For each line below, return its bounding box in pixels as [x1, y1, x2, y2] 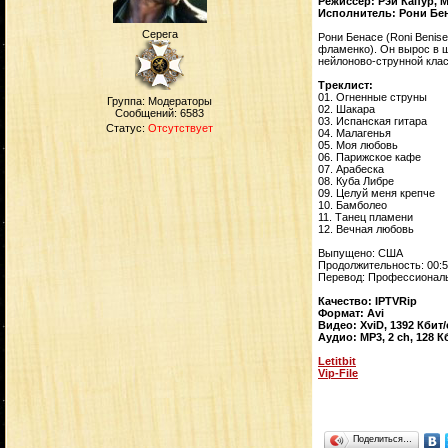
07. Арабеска [318, 163, 384, 175]
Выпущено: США [318, 247, 403, 259]
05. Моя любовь [318, 139, 398, 151]
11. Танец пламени [318, 211, 413, 223]
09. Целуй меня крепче [318, 187, 435, 199]
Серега [141, 28, 178, 40]
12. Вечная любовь [318, 223, 414, 235]
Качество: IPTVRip [318, 295, 417, 307]
